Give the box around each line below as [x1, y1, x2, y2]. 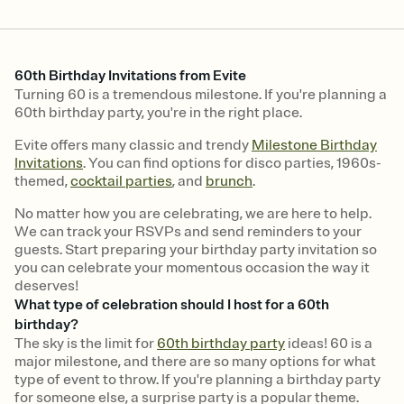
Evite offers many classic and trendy [14, 135, 252, 154]
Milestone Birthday [252, 135, 377, 154]
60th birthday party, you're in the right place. [14, 103, 302, 122]
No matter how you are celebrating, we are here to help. [14, 204, 372, 223]
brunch [206, 171, 252, 190]
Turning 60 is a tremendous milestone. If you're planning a [14, 85, 387, 104]
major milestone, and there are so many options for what [14, 352, 376, 371]
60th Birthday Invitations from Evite [14, 66, 246, 85]
